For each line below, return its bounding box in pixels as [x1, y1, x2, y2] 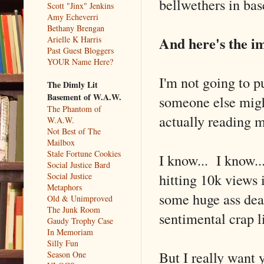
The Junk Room [47, 203, 100, 215]
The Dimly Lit [47, 78, 98, 91]
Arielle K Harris [47, 33, 101, 45]
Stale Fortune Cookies [47, 147, 121, 159]
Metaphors [47, 181, 82, 193]
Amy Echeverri [47, 11, 98, 22]
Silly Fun [47, 237, 78, 249]
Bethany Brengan [47, 22, 104, 34]
